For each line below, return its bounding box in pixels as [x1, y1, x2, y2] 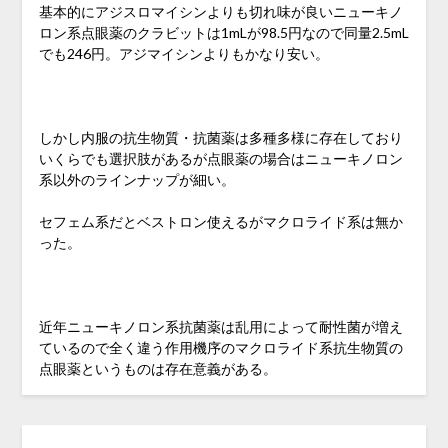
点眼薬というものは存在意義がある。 [38, 359, 277, 377]
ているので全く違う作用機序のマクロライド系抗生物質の [38, 338, 403, 356]
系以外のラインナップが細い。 [38, 170, 235, 188]
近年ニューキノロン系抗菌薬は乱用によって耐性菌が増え [38, 317, 403, 335]
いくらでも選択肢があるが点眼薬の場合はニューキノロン [38, 149, 403, 167]
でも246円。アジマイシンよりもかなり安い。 [38, 44, 329, 62]
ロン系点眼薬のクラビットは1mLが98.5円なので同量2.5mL [38, 23, 409, 41]
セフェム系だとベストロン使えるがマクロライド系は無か [38, 212, 403, 230]
